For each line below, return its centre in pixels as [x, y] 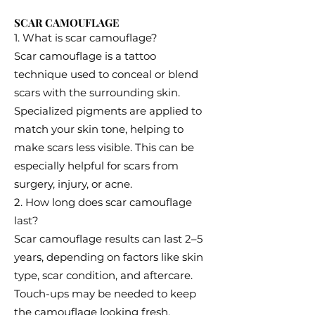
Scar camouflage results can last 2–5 [108, 239]
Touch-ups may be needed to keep [105, 294]
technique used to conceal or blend [106, 74]
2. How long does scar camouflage [103, 202]
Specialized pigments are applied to [108, 111]
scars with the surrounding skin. [97, 92]
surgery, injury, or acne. [73, 184]
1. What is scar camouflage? [86, 38]
